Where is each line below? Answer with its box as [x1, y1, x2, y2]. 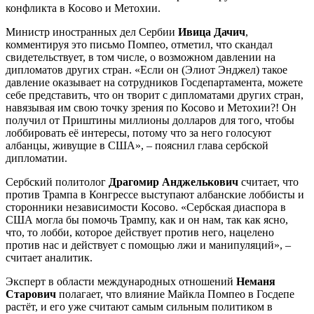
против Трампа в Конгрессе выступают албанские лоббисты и [6, 188, 304, 200]
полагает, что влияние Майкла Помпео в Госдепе [56, 287, 294, 300]
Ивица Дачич [178, 25, 245, 38]
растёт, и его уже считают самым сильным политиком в [6, 300, 273, 313]
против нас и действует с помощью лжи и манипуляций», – [6, 238, 291, 251]
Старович [6, 287, 56, 300]
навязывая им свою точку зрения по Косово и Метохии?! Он [6, 101, 296, 114]
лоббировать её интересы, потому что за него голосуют [6, 126, 271, 139]
